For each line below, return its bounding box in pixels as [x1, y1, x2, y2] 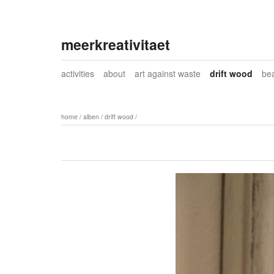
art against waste [134, 67, 201, 80]
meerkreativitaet [61, 34, 170, 54]
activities [61, 67, 94, 80]
